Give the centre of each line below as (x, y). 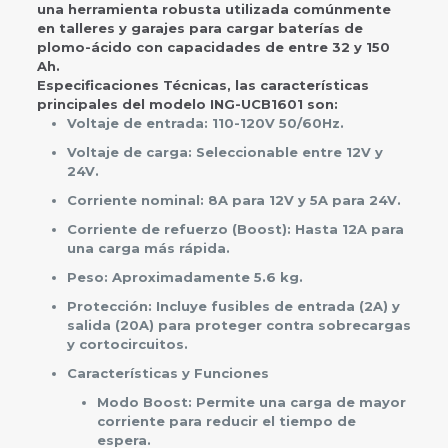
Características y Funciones (167, 373)
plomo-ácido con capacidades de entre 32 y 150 (213, 47)
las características (301, 85)
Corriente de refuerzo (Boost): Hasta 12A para (235, 229)
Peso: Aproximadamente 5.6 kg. (184, 277)
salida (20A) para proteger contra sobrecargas (238, 325)
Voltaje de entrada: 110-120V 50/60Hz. (205, 123)
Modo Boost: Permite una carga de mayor (251, 402)
